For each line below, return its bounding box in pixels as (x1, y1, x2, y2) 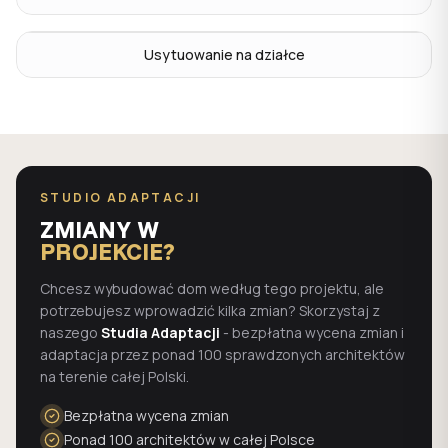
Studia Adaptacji (101, 323, 220, 342)
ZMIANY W (40, 214, 159, 244)
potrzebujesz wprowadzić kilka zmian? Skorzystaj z (40, 301, 380, 320)
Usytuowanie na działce (143, 45, 305, 64)
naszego (40, 323, 98, 342)
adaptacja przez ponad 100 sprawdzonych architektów (40, 345, 405, 364)
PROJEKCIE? (40, 236, 175, 266)
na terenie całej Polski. (40, 367, 189, 386)
